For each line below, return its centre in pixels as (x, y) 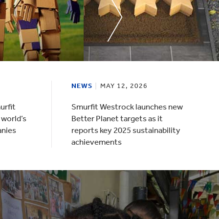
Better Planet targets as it (117, 118)
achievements (96, 142)
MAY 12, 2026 (124, 86)
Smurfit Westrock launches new (127, 107)
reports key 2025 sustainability (126, 130)
